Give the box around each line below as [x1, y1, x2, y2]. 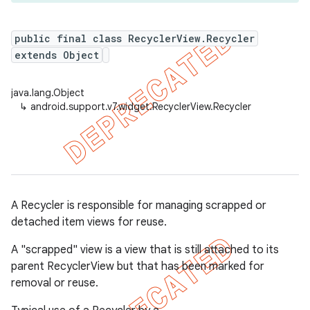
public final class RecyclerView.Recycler [15, 32, 255, 45]
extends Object [15, 48, 99, 62]
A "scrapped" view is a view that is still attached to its [11, 243, 279, 257]
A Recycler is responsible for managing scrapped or [11, 199, 266, 212]
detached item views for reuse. [11, 215, 167, 229]
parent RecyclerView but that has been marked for [11, 259, 264, 273]
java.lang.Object [11, 86, 84, 99]
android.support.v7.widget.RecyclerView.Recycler [30, 100, 251, 113]
